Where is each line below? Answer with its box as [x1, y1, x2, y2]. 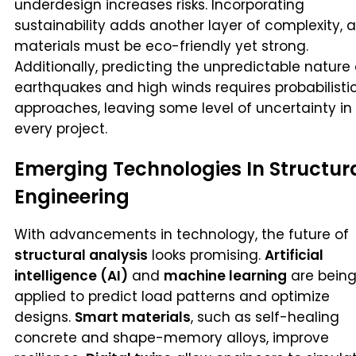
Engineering [14, 184, 130, 211]
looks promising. [148, 246, 265, 265]
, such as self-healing [191, 308, 339, 327]
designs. [14, 308, 75, 327]
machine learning [164, 266, 287, 286]
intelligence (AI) [14, 266, 128, 286]
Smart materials [75, 308, 191, 327]
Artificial [265, 246, 323, 265]
